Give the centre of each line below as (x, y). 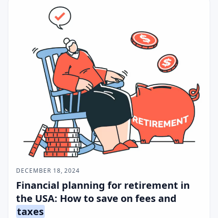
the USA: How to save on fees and (96, 199)
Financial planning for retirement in (103, 185)
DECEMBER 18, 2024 (48, 171)
